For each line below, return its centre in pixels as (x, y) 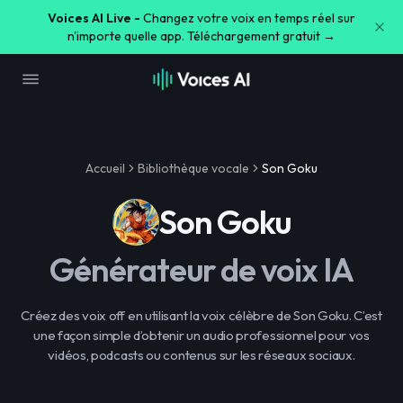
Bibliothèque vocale (193, 168)
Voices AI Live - (94, 18)
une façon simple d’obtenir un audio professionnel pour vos (201, 335)
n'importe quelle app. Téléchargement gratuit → (201, 36)
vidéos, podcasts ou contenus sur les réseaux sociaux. (201, 355)
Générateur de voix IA (201, 269)
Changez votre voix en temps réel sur (249, 18)
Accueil (105, 168)
